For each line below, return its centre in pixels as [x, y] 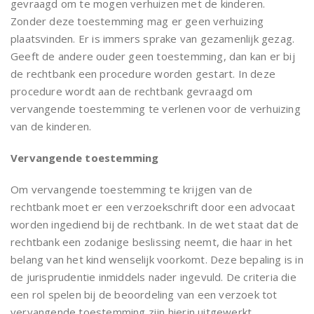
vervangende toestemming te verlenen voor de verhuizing [156, 108]
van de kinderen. [51, 126]
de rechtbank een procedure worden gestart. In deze [143, 73]
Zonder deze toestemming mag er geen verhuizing [137, 21]
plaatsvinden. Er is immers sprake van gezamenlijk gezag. [153, 38]
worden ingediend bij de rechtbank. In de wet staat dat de [155, 224]
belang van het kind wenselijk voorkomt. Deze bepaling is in [157, 259]
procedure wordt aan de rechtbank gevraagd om [131, 91]
